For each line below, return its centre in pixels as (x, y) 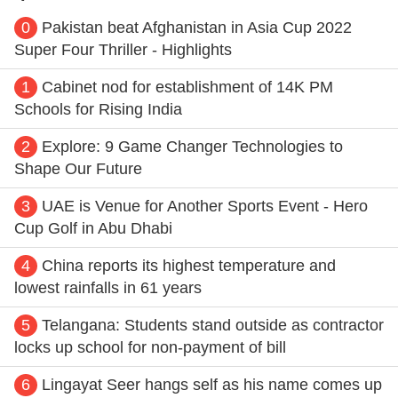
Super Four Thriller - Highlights (123, 50)
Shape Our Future (78, 169)
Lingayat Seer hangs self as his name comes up (212, 385)
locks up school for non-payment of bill (150, 348)
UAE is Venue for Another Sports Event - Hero (205, 207)
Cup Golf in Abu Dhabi (93, 229)
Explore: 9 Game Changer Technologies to (192, 147)
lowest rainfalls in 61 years (108, 288)
